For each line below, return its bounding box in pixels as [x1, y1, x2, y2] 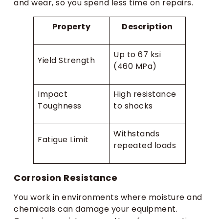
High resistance [113, 88, 176, 100]
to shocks [113, 100, 153, 111]
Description [122, 21, 173, 32]
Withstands [113, 128, 159, 139]
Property [52, 21, 90, 32]
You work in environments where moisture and [14, 192, 202, 203]
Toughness [38, 100, 82, 111]
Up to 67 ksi [113, 49, 161, 60]
